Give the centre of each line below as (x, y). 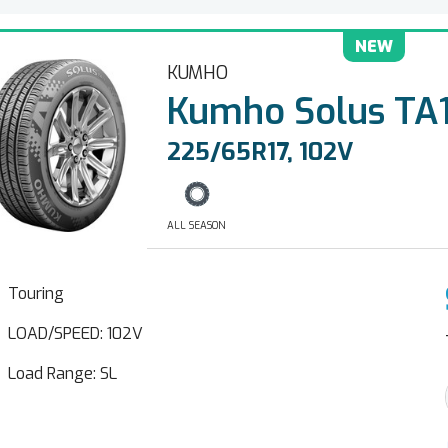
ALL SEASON (196, 225)
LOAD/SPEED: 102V (75, 333)
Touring (36, 293)
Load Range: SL (62, 373)
